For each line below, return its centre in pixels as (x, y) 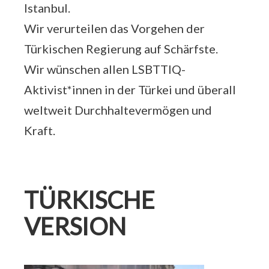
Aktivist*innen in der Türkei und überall (130, 89)
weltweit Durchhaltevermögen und (118, 110)
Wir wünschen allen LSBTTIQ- (105, 69)
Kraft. (40, 130)
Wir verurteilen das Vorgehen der (114, 28)
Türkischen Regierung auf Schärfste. (121, 49)
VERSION (75, 226)
